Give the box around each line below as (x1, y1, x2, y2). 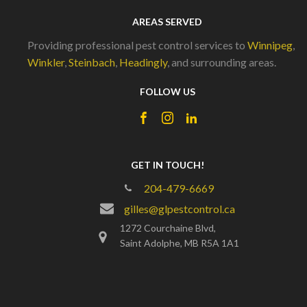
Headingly (119, 55, 167, 69)
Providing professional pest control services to (27, 38, 247, 51)
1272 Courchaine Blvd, (119, 221, 216, 234)
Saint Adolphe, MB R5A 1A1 (119, 236, 239, 249)
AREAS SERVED (132, 15, 203, 27)
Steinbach (69, 55, 115, 69)
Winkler (27, 55, 64, 69)
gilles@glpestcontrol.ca (123, 201, 235, 215)
